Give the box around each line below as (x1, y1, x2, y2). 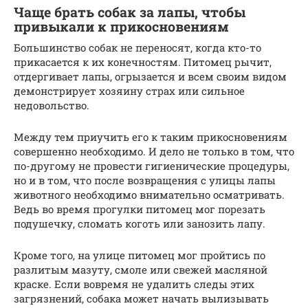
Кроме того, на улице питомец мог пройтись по (14, 248, 265, 262)
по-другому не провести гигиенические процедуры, (14, 159, 289, 173)
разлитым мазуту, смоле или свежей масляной (14, 263, 267, 276)
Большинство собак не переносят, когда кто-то (14, 41, 261, 54)
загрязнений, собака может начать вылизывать (14, 291, 269, 305)
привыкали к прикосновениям (14, 18, 229, 36)
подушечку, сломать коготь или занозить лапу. (14, 217, 265, 230)
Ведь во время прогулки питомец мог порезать (14, 202, 265, 216)
